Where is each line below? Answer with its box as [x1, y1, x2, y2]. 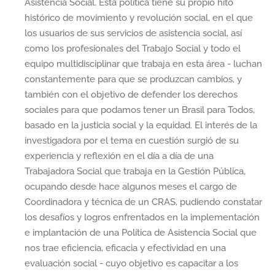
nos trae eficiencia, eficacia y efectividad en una [25, 242, 226, 254]
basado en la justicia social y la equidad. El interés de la [25, 120, 257, 131]
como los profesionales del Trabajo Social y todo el [25, 43, 241, 55]
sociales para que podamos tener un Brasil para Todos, [25, 104, 255, 116]
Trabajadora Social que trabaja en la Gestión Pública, [25, 166, 246, 177]
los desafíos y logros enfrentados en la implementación [25, 212, 260, 223]
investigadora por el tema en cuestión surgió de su [25, 135, 239, 147]
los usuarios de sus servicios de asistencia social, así [25, 28, 242, 39]
